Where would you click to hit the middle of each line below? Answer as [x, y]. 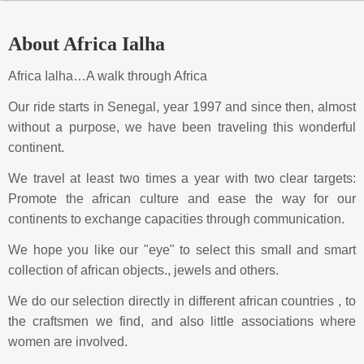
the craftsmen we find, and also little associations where [182, 321]
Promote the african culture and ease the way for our [182, 199]
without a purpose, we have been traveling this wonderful [182, 127]
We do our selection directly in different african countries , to [182, 301]
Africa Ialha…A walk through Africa [108, 76]
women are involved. [68, 342]
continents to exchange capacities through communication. [176, 219]
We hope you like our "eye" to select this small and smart [182, 250]
